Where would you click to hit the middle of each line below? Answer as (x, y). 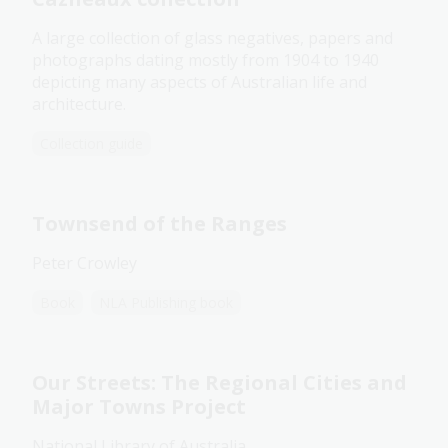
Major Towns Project (139, 407)
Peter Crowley (84, 263)
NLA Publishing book (166, 303)
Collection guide (91, 144)
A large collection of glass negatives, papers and (212, 38)
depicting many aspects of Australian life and (199, 82)
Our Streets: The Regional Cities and (219, 383)
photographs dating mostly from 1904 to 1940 (205, 60)
